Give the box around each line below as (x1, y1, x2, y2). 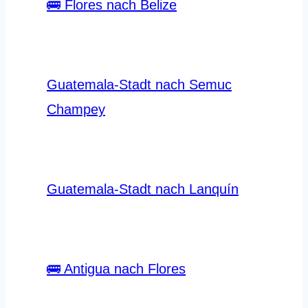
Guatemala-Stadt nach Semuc (47, 76, 232, 92)
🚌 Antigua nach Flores (47, 261, 186, 276)
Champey (47, 101, 105, 117)
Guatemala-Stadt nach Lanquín (47, 181, 239, 197)
